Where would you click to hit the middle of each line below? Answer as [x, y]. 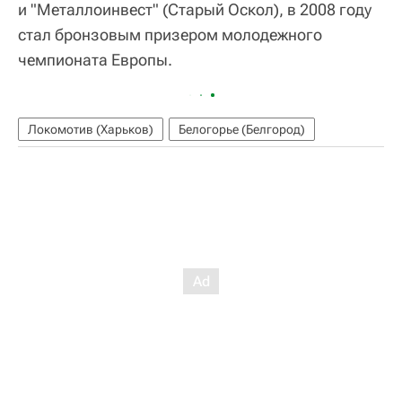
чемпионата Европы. [95, 60]
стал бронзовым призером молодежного [170, 35]
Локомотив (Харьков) [91, 130]
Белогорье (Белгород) [242, 130]
